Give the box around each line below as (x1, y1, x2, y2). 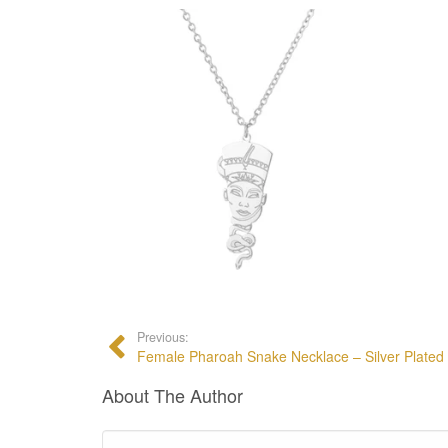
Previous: (137, 327, 189, 346)
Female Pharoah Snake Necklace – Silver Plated (137, 345, 444, 366)
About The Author (102, 381, 243, 408)
